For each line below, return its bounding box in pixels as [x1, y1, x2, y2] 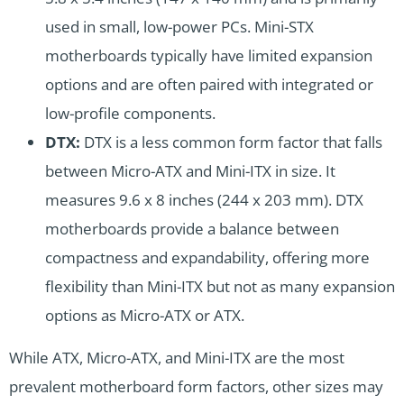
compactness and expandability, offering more [45, 247, 370, 269]
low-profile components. [45, 103, 216, 124]
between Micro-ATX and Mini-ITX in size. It [45, 161, 335, 182]
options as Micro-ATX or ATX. [45, 305, 244, 326]
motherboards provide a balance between [45, 218, 339, 240]
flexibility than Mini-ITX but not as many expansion [45, 276, 395, 298]
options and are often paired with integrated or [45, 74, 373, 96]
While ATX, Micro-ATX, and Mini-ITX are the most [9, 347, 344, 369]
